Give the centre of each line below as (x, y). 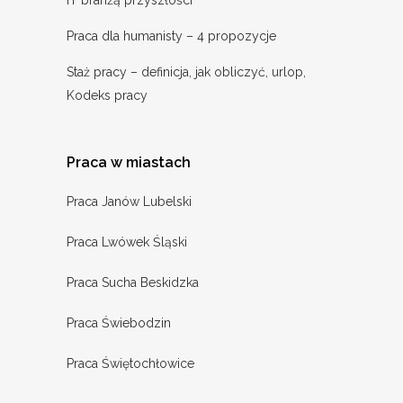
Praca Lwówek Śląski (127, 242)
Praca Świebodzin (119, 323)
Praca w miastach (129, 163)
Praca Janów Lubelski (129, 202)
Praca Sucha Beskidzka (133, 283)
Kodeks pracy (107, 96)
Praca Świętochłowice (130, 364)
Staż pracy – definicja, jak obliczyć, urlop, (186, 72)
